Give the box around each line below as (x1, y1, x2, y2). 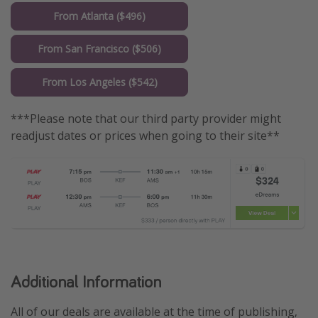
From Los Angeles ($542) (41, 75, 158, 89)
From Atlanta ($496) (53, 9, 146, 23)
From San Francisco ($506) (38, 42, 161, 56)
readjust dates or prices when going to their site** (11, 127, 280, 143)
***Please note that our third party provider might (11, 110, 281, 126)
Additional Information (11, 270, 161, 292)
